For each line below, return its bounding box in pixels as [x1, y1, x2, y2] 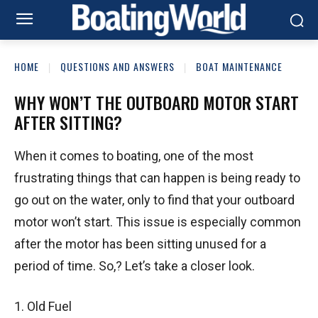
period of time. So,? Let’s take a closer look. [14, 258, 255, 273]
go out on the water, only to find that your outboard [14, 192, 295, 207]
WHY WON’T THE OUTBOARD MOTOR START [14, 89, 299, 115]
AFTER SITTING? [14, 109, 122, 135]
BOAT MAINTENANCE [196, 59, 283, 74]
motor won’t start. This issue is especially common [14, 214, 301, 229]
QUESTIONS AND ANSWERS [60, 59, 175, 74]
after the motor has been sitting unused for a [14, 236, 266, 251]
